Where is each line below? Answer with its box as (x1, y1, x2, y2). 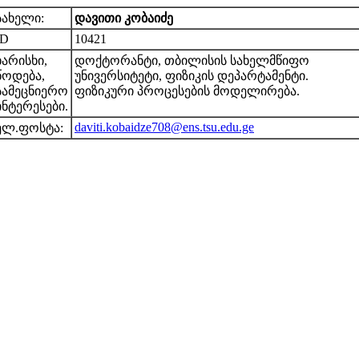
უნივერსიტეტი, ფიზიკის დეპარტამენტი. (75, 69, 309, 83)
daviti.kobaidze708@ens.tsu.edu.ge (75, 120, 254, 134)
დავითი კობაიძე (75, 11, 173, 25)
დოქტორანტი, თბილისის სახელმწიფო (75, 54, 309, 67)
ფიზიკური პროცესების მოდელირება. (75, 84, 300, 98)
